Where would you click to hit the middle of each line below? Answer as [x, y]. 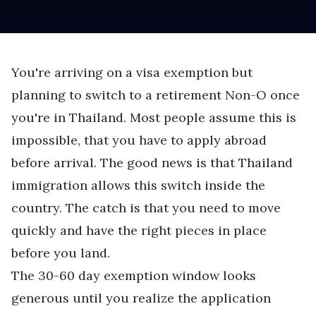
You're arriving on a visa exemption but [132, 72]
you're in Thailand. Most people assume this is [154, 117]
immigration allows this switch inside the [138, 185]
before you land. [61, 253]
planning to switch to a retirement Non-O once [156, 95]
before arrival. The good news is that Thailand [152, 163]
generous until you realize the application [141, 298]
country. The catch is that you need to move [146, 208]
